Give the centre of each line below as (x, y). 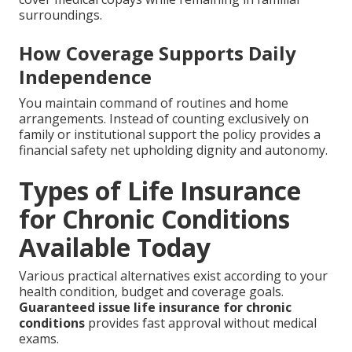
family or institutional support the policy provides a (170, 134)
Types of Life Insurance (160, 190)
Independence (85, 76)
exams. (39, 338)
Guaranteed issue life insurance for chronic (155, 307)
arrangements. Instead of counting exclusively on (164, 118)
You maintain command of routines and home (154, 103)
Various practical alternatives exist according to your (173, 275)
